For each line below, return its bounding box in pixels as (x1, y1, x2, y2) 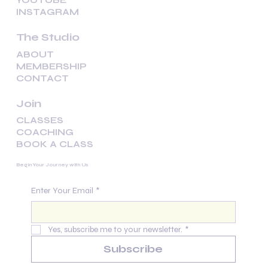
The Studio (16, 31, 80, 44)
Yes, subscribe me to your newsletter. (47, 224, 182, 235)
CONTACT (16, 72, 69, 84)
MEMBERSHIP (16, 60, 87, 72)
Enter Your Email (31, 185, 93, 196)
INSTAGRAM (16, 7, 79, 18)
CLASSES (16, 115, 63, 126)
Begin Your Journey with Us (16, 162, 88, 168)
